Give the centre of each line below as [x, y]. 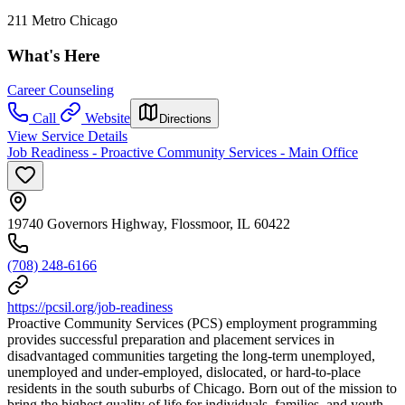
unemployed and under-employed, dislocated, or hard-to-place [184, 372]
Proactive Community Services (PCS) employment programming [192, 324]
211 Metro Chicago [62, 20]
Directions [185, 119]
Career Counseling [61, 90]
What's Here [53, 55]
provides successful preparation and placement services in [171, 340]
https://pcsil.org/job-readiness [90, 307]
